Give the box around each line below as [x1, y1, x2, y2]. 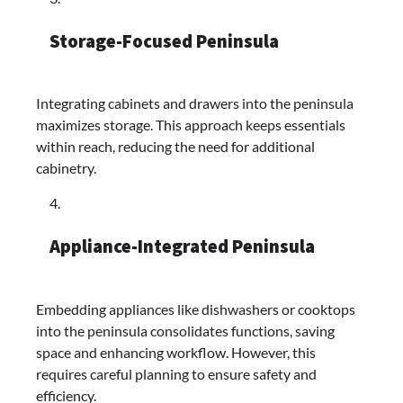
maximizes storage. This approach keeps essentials [36, 116, 345, 134]
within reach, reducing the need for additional [36, 138, 315, 156]
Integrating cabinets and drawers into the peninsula [36, 94, 354, 112]
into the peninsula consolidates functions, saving [36, 321, 335, 339]
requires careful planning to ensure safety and [36, 364, 317, 382]
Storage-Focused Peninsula [49, 29, 279, 53]
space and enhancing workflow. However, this [36, 343, 316, 361]
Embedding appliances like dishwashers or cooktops [36, 300, 355, 318]
